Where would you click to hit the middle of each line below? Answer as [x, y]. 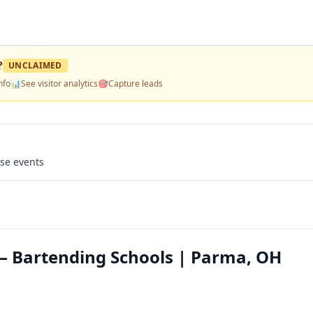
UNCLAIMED [35, 65]
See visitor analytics [59, 83]
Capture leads [136, 83]
